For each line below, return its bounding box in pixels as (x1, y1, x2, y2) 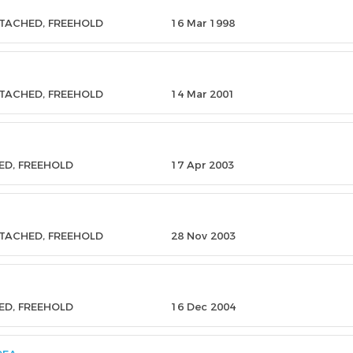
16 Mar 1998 (170, 17, 235, 29)
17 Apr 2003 (170, 158, 234, 171)
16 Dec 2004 (170, 300, 236, 313)
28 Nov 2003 (170, 229, 236, 242)
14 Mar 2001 (170, 87, 235, 100)
